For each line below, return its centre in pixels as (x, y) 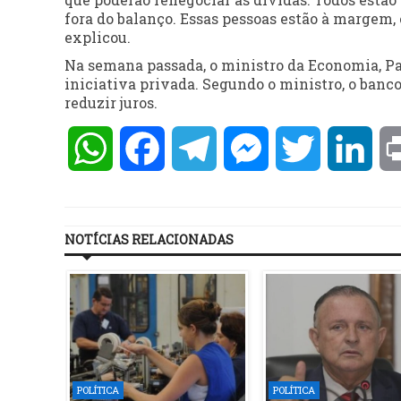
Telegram (251, 149)
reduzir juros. (111, 103)
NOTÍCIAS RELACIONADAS (149, 240)
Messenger (307, 149)
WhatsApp (151, 149)
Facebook (198, 149)
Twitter (348, 149)
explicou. (98, 38)
